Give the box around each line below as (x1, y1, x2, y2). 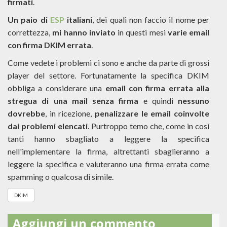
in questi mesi (115, 27, 168, 37)
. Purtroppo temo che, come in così (88, 121, 209, 131)
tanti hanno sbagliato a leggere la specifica (8, 134, 209, 143)
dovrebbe (8, 108, 45, 118)
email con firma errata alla (102, 83, 209, 93)
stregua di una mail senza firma (8, 96, 139, 105)
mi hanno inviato (52, 27, 116, 37)
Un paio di (8, 15, 50, 24)
